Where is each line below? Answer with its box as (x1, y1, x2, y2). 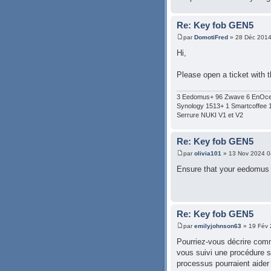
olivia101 (194, 149, 221, 157)
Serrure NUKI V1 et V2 (177, 111, 243, 119)
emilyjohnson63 (194, 222, 241, 229)
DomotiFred (194, 33, 228, 41)
